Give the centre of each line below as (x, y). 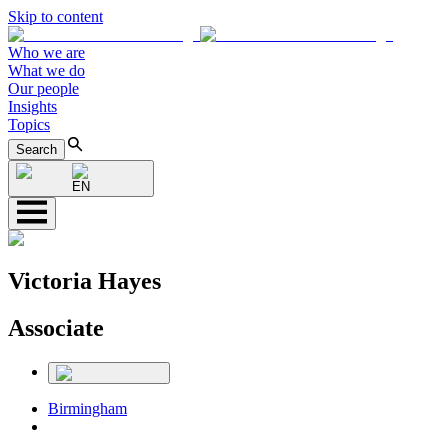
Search (36, 149)
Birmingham (87, 408)
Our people (43, 88)
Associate (56, 327)
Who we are (46, 52)
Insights (32, 106)
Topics (29, 124)
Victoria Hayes (84, 280)
